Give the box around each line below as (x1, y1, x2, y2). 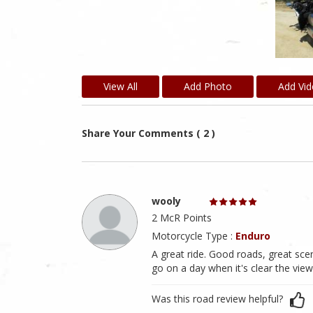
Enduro (235, 229, 270, 243)
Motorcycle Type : (152, 229, 235, 243)
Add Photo (184, 80, 232, 94)
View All (103, 80, 138, 94)
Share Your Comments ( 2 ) (82, 126, 215, 140)
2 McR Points (152, 211, 212, 225)
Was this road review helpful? (152, 292, 283, 306)
